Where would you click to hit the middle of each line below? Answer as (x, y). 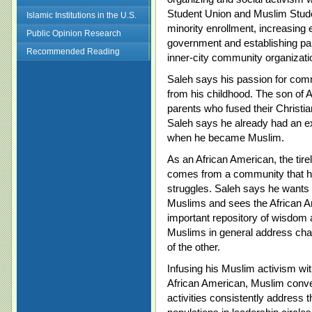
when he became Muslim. (226, 138)
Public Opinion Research (74, 33)
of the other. (194, 247)
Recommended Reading (73, 52)
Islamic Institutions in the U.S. (81, 15)
